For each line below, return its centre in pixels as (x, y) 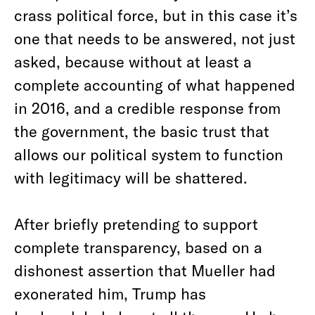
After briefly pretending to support (136, 224)
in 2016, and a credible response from (147, 108)
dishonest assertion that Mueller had (145, 270)
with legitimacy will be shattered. (131, 177)
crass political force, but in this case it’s (156, 15)
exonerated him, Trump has (110, 293)
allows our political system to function (149, 154)
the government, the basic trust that (142, 131)
